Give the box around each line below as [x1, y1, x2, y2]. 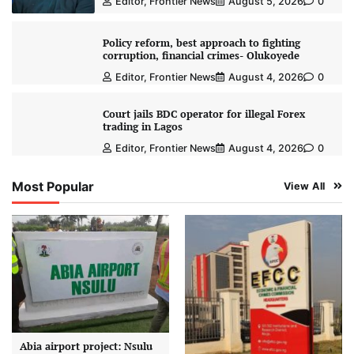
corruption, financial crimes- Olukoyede [102, 49, 299, 63]
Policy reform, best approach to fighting [102, 36, 300, 51]
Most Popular [12, 179, 94, 195]
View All [283, 180, 326, 193]
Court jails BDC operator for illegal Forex [102, 107, 305, 122]
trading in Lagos [102, 120, 183, 134]
